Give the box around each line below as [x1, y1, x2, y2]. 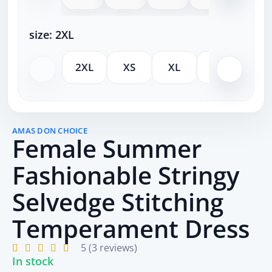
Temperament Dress [12, 211, 250, 245]
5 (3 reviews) [81, 240, 137, 254]
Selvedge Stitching [12, 185, 223, 219]
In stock [12, 253, 53, 268]
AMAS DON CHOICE [12, 124, 87, 136]
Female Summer [12, 131, 202, 165]
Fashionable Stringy [12, 158, 239, 192]
